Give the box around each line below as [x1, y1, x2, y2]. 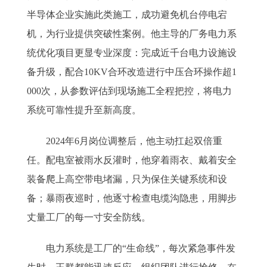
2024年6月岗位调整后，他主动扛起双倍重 [27, 136, 222, 146]
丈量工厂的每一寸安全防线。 [27, 212, 151, 222]
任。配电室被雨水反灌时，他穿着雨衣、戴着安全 [27, 155, 237, 165]
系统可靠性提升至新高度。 [27, 105, 141, 115]
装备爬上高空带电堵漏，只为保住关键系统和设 [27, 174, 227, 184]
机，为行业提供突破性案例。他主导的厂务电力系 [27, 29, 237, 39]
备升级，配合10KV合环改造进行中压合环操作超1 [27, 67, 237, 77]
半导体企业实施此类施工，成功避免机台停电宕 [27, 10, 227, 20]
